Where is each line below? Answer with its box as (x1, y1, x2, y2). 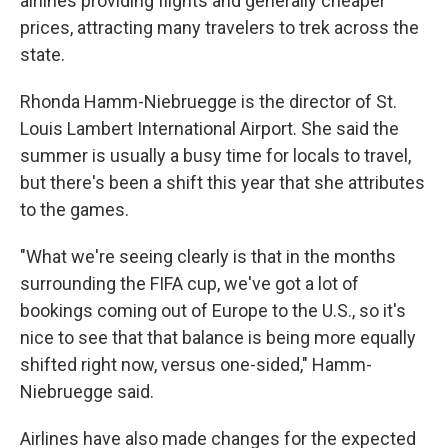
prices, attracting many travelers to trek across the (20, 16, 419, 38)
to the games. (20, 198, 129, 220)
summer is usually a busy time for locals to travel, (20, 144, 411, 166)
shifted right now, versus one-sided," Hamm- (20, 353, 372, 375)
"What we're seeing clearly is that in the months (20, 245, 396, 267)
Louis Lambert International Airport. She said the (20, 117, 399, 139)
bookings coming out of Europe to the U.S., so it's (20, 299, 406, 321)
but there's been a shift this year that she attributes (20, 171, 425, 193)
